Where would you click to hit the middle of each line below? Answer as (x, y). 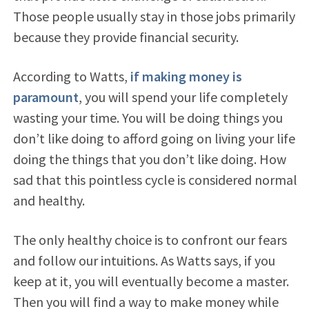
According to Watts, (71, 76)
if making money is (186, 76)
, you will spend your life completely (183, 97)
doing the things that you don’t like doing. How (149, 159)
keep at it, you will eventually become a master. (151, 281)
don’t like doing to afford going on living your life (154, 138)
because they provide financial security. (126, 37)
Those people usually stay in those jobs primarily (154, 16)
